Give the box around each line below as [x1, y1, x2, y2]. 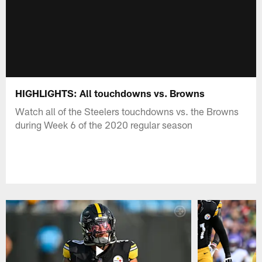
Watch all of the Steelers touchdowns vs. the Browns [15, 105, 239, 117]
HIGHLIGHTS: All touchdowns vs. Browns [15, 87, 205, 99]
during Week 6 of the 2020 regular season [15, 118, 193, 130]
